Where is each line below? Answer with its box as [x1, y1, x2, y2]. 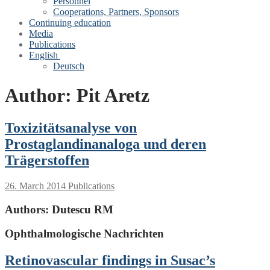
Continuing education [29, 17, 111, 28]
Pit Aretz [77, 84, 149, 107]
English [29, 50, 58, 60]
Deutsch [53, 61, 84, 71]
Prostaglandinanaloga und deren [5, 136, 206, 152]
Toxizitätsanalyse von [5, 119, 137, 136]
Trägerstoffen [5, 152, 89, 168]
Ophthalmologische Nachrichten [5, 227, 164, 240]
